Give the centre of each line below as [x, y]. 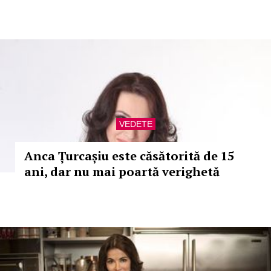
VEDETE [135, 124]
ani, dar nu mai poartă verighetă [122, 171]
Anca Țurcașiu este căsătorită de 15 [129, 156]
